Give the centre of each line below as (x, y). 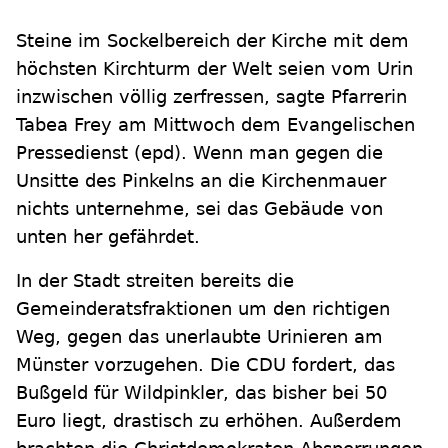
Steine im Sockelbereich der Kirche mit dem (212, 40)
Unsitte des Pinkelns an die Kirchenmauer (201, 180)
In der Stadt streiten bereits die (155, 280)
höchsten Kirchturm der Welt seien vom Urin (214, 68)
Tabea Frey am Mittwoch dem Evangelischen (215, 124)
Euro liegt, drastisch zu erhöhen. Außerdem (209, 420)
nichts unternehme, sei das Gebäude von (199, 208)
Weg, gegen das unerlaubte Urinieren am (199, 336)
